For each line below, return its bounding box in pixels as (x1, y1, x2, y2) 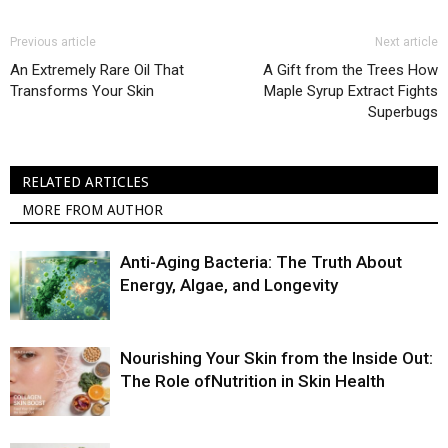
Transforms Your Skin (10, 82, 154, 101)
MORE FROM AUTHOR (22, 202, 163, 219)
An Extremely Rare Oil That (10, 61, 184, 80)
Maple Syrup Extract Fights (264, 82, 438, 101)
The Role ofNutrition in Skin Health (120, 371, 385, 392)
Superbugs (368, 103, 438, 122)
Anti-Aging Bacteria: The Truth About (120, 252, 402, 273)
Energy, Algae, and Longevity (120, 275, 338, 296)
